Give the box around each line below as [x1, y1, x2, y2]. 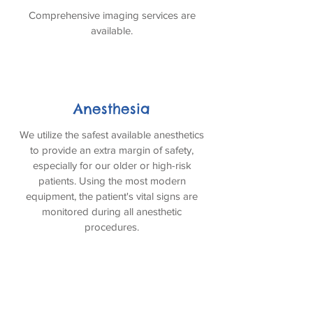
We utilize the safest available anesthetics [20, 129, 204, 140]
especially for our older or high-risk [32, 159, 191, 171]
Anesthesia [73, 100, 150, 117]
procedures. [85, 221, 139, 233]
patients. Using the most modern [38, 175, 186, 187]
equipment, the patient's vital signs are [26, 190, 198, 202]
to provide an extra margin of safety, [30, 144, 194, 156]
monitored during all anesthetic [42, 205, 182, 217]
